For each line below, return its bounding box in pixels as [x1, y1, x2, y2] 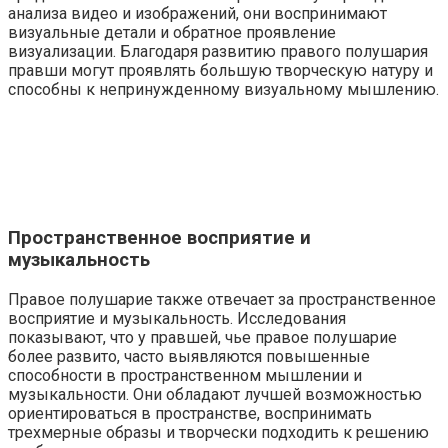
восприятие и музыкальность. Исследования [8, 309, 346, 329]
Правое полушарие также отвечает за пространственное [8, 290, 436, 310]
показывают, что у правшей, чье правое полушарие [8, 328, 397, 348]
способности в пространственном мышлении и [8, 366, 362, 386]
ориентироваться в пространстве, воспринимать [8, 404, 372, 424]
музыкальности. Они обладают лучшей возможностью [8, 385, 422, 405]
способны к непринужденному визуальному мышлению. [8, 79, 439, 99]
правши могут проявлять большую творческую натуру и [8, 60, 433, 80]
